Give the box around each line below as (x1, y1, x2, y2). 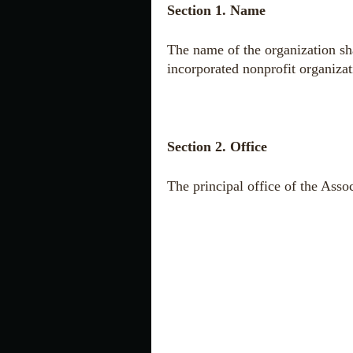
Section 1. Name (167, 2, 266, 19)
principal (193, 177, 243, 194)
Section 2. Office (167, 139, 267, 155)
